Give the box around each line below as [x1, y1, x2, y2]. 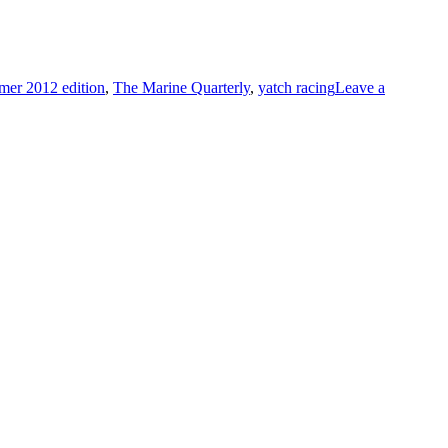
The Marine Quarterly [113, 78, 250, 96]
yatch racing [258, 78, 335, 96]
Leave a [335, 78, 385, 96]
